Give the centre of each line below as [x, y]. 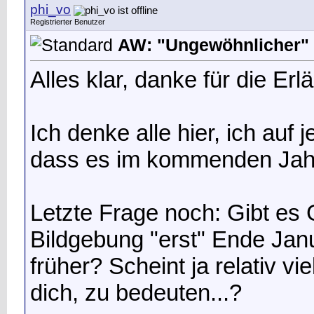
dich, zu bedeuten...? [136, 292]
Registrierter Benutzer [68, 22]
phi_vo [50, 9]
